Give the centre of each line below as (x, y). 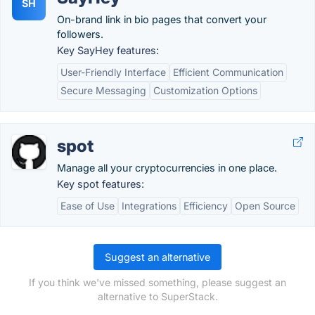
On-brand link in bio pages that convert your (162, 19)
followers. (80, 34)
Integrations (149, 206)
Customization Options (205, 90)
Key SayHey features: (108, 50)
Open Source (265, 206)
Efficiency (206, 206)
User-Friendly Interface (113, 72)
